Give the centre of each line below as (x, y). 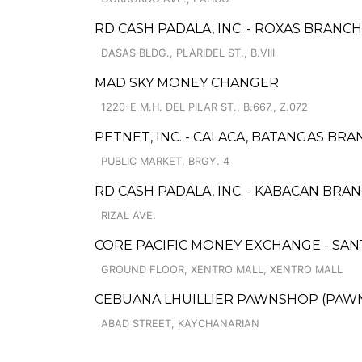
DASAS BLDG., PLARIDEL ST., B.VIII (188, 53)
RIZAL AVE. (128, 215)
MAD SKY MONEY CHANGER (187, 83)
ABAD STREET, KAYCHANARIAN (180, 324)
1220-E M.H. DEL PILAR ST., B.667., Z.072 (204, 107)
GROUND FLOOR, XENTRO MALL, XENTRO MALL (222, 269)
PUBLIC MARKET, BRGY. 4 (165, 161)
